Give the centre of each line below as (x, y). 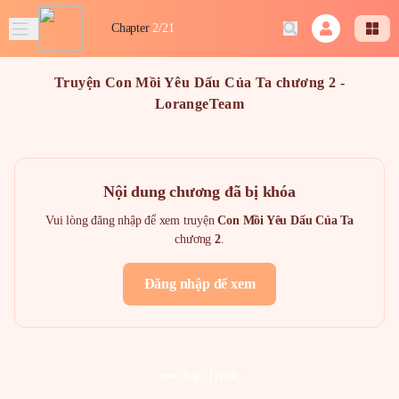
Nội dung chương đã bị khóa (199, 191)
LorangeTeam (199, 104)
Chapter (130, 28)
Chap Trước (207, 375)
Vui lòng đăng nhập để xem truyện (131, 220)
